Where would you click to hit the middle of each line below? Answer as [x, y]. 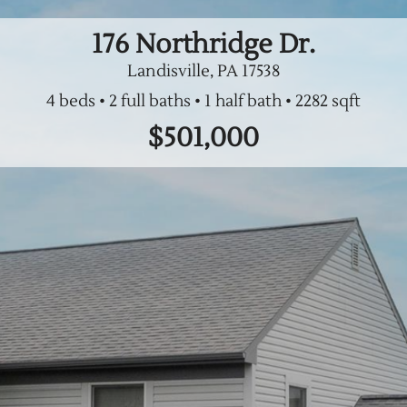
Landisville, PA [182, 71]
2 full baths [149, 101]
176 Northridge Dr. [203, 44]
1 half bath [243, 101]
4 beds [70, 101]
